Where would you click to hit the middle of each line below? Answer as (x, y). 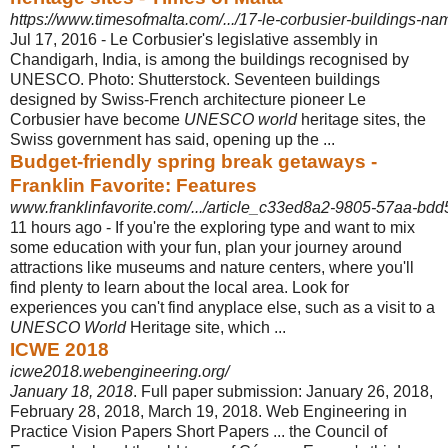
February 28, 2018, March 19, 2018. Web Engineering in (208, 411)
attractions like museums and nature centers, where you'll (212, 267)
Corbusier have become (97, 119)
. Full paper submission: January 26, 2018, (283, 391)
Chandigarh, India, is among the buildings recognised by (209, 59)
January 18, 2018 (71, 391)
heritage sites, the (361, 119)
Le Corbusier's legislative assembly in (244, 39)
